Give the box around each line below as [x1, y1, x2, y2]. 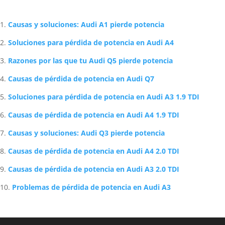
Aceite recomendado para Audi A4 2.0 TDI [7, 12, 147, 22]
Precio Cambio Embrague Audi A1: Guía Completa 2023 [7, 38, 192, 48]
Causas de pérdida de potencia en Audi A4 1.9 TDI [8, 171, 179, 181]
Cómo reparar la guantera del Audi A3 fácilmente [7, 25, 173, 35]
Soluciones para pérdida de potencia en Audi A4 [8, 99, 174, 108]
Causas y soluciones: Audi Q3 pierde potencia [8, 189, 165, 199]
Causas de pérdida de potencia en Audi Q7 [8, 135, 154, 145]
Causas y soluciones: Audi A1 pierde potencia [8, 81, 164, 90]
